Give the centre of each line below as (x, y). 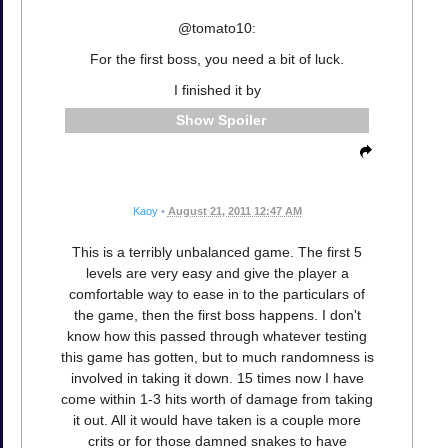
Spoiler (241, 119)
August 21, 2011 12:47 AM (234, 211)
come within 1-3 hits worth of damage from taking (217, 399)
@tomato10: (217, 27)
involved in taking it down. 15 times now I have (217, 378)
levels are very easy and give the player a (217, 273)
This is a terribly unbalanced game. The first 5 (217, 252)
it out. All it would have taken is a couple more (217, 420)
